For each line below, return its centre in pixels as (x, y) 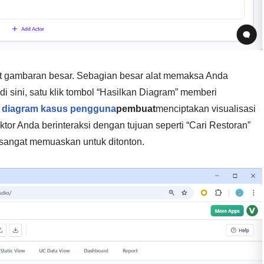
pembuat (136, 108)
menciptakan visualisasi (206, 108)
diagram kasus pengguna (59, 108)
